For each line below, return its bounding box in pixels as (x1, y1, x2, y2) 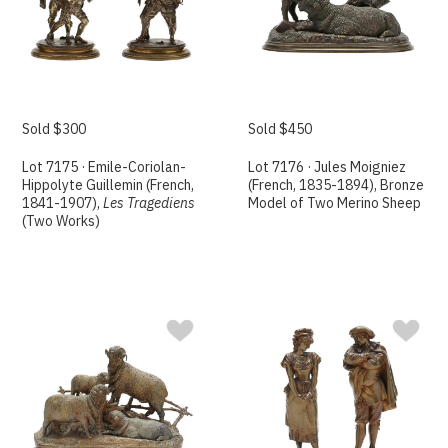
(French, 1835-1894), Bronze (248, 175, 425, 194)
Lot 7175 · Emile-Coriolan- (22, 157, 187, 176)
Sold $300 (22, 119, 87, 138)
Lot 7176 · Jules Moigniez (248, 157, 407, 176)
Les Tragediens (103, 193, 196, 212)
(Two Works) (22, 211, 101, 230)
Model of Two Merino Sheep (248, 193, 422, 212)
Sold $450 (248, 119, 313, 138)
